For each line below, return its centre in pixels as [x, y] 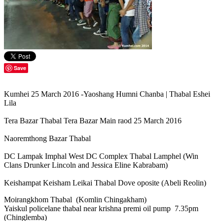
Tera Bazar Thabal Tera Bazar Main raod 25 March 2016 [93, 121]
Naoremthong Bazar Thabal [47, 139]
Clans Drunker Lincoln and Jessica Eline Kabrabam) [86, 165]
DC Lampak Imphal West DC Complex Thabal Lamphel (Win [101, 156]
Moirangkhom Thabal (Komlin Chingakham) [75, 200]
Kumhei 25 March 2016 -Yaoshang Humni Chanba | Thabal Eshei [107, 94]
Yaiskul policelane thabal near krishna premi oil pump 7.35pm [101, 209]
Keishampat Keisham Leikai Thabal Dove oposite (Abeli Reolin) [105, 183]
